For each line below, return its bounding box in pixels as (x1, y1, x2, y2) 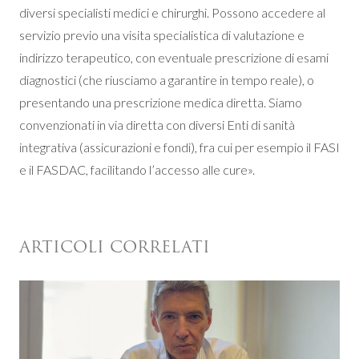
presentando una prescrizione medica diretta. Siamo (19, 94, 302, 110)
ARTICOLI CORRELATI (19, 233, 210, 260)
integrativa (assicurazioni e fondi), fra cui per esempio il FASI (19, 139, 340, 155)
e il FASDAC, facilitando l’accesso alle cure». (19, 161, 255, 177)
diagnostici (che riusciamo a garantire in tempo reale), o (19, 71, 314, 87)
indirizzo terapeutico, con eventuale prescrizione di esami (19, 49, 329, 65)
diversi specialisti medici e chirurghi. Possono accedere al (19, 4, 325, 20)
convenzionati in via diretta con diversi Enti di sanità (19, 116, 295, 132)
